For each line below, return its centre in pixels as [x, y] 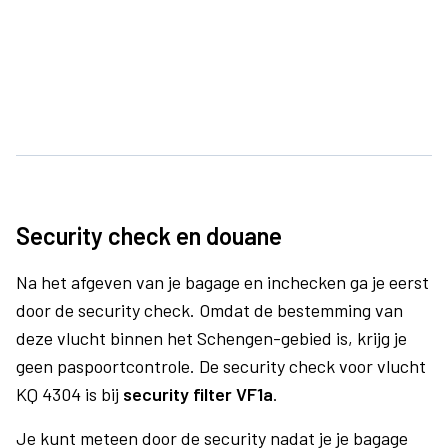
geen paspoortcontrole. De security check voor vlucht [221, 366]
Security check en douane [149, 235]
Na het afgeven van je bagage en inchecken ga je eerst [222, 282]
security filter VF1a [198, 394]
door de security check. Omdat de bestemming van [209, 310]
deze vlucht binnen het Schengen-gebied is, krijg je [211, 338]
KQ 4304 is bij [69, 394]
